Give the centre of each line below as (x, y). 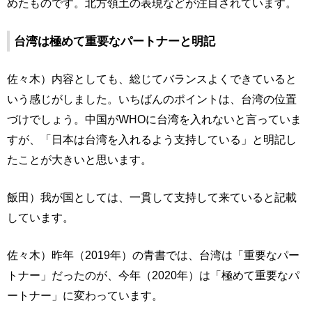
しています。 (40, 217)
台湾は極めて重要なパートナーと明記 (115, 41)
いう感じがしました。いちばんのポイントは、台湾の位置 (152, 99)
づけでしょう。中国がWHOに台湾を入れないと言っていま (154, 119)
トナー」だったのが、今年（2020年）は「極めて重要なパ (153, 275)
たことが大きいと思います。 (79, 159)
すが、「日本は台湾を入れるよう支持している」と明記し (152, 139)
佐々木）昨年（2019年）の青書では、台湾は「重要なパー (153, 255)
